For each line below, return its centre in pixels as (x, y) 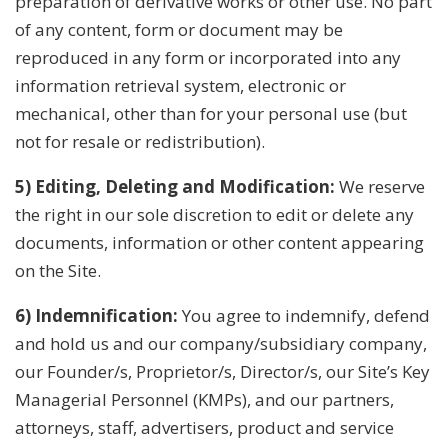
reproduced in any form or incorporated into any (208, 57)
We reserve (380, 186)
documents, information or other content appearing (219, 242)
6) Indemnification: (96, 315)
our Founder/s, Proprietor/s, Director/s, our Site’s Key (222, 371)
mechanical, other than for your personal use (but (211, 113)
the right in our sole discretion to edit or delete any (214, 214)
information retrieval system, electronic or (180, 85)
